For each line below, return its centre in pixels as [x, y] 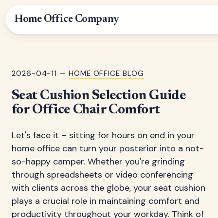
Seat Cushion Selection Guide [99, 96]
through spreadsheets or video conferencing [102, 175]
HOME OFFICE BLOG [106, 73]
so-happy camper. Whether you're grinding [98, 162]
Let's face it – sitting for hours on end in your [103, 135]
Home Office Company [67, 19]
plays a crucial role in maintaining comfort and [106, 201]
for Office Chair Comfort [86, 110]
